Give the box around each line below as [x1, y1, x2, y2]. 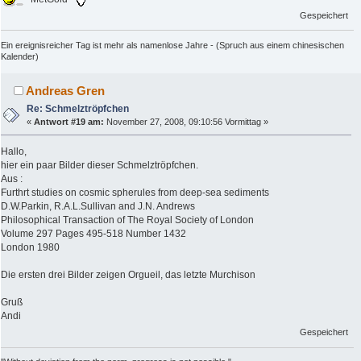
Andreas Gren [26, 84, 106, 98]
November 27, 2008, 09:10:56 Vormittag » [104, 117, 269, 127]
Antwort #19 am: [34, 117, 105, 127]
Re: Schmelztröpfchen [27, 103, 130, 115]
